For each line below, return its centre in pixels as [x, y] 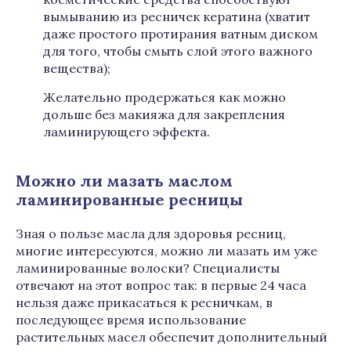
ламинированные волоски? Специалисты [148, 268]
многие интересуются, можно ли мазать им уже [166, 251]
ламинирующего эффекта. [127, 132]
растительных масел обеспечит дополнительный [172, 337]
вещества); [77, 68]
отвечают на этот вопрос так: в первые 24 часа [161, 285]
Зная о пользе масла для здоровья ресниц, [151, 233]
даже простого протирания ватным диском [181, 34]
